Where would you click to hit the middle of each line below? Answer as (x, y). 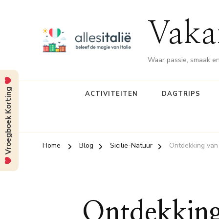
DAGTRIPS (181, 94)
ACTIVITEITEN (111, 94)
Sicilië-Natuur (131, 145)
